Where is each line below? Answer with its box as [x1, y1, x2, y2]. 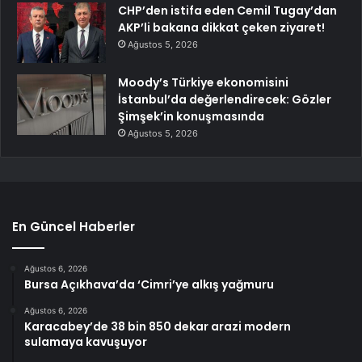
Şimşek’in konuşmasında [118, 108, 264, 125]
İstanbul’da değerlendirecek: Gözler [118, 91, 331, 108]
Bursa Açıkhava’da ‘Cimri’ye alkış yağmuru [24, 276, 274, 293]
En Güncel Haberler [12, 218, 135, 236]
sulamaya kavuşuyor [24, 334, 147, 351]
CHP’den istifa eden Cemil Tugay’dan [118, 2, 337, 19]
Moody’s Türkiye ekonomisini [118, 74, 288, 91]
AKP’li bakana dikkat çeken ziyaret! [118, 19, 325, 36]
